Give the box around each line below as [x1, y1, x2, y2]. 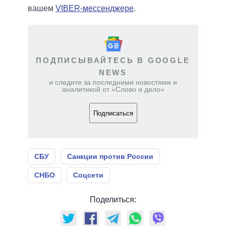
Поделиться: [90, 195, 136, 204]
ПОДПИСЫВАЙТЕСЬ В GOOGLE [36, 56, 190, 65]
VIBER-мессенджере [55, 4, 134, 13]
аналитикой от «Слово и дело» [62, 85, 164, 94]
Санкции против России [67, 152, 153, 161]
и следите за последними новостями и [49, 78, 177, 87]
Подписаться [93, 109, 133, 117]
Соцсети [73, 171, 103, 180]
